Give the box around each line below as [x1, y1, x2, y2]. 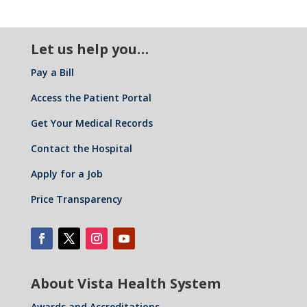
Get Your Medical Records [30, 116, 153, 130]
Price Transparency [30, 193, 123, 206]
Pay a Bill [30, 66, 74, 79]
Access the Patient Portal [30, 91, 151, 104]
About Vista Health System [30, 274, 221, 293]
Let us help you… [30, 40, 149, 58]
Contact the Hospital [30, 142, 132, 155]
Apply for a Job [30, 167, 103, 180]
